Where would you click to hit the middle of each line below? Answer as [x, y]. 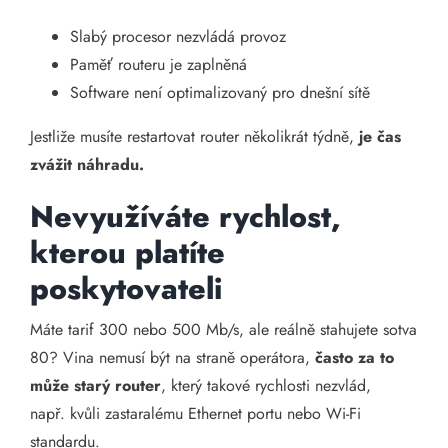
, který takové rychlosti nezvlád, [266, 385]
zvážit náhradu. [87, 164]
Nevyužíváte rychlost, [185, 216]
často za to [354, 357]
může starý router [95, 385]
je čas [380, 136]
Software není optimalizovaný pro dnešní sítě [220, 92]
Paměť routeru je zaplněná [158, 64]
